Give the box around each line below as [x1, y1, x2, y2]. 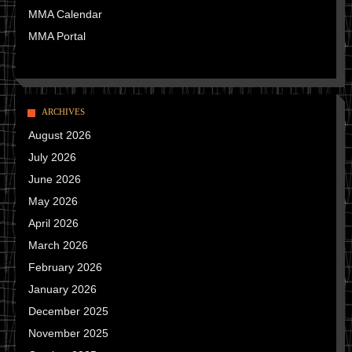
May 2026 [28, 195, 78, 207]
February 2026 [28, 261, 102, 273]
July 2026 [28, 151, 76, 163]
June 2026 [28, 173, 81, 185]
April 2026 [28, 217, 79, 229]
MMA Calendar [28, 8, 102, 20]
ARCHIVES [42, 107, 85, 116]
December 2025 [28, 305, 108, 317]
